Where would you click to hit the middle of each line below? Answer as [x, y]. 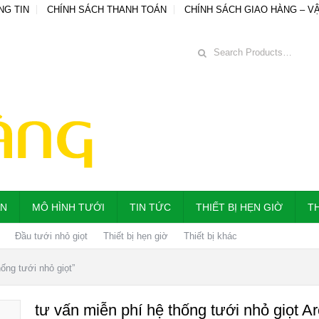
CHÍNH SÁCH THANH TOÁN [107, 10]
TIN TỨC [150, 207]
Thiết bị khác [210, 236]
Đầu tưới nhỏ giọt [51, 236]
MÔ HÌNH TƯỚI [68, 207]
